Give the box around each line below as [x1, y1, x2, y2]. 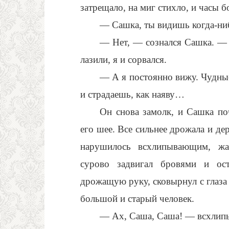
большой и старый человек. [80, 193, 194, 204]
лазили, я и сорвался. [80, 54, 167, 65]
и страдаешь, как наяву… [80, 89, 185, 100]
